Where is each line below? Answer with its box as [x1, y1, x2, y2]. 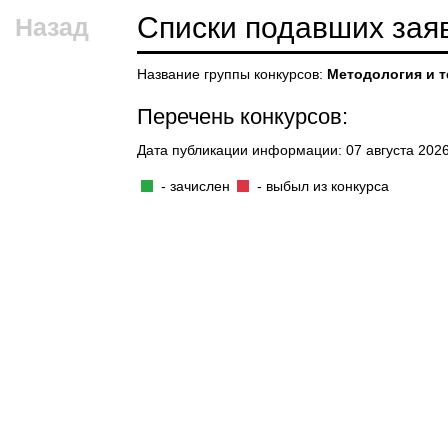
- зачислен [156, 178, 234, 194]
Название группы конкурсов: [137, 66, 327, 82]
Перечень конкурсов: [137, 104, 348, 129]
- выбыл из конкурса [253, 178, 390, 194]
